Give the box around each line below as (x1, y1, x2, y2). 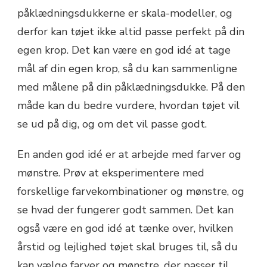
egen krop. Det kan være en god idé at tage (17, 43, 231, 58)
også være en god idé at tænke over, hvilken (17, 221, 233, 236)
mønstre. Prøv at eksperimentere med (17, 166, 204, 181)
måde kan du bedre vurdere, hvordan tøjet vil (17, 98, 240, 113)
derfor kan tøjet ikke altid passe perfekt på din (17, 24, 244, 39)
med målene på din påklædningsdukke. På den (17, 80, 245, 95)
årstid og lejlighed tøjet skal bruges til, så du (17, 240, 238, 254)
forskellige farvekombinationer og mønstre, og (17, 184, 244, 199)
